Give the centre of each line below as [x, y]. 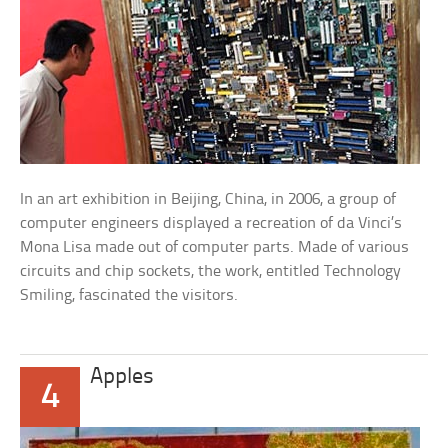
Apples [122, 377]
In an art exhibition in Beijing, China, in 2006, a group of [208, 199]
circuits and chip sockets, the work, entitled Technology [211, 271]
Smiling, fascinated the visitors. [129, 295]
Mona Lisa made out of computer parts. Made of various [215, 247]
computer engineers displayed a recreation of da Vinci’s [211, 223]
